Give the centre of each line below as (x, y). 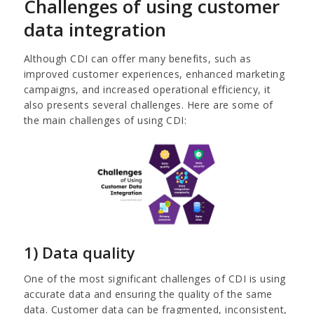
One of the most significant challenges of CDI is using (155, 278)
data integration (95, 29)
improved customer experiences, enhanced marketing (154, 74)
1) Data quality (79, 252)
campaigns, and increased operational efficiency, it (147, 89)
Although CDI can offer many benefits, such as (137, 58)
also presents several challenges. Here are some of (148, 104)
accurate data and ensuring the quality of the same (148, 294)
